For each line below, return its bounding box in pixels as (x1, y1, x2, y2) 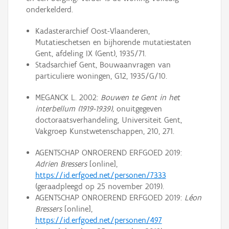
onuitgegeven (113, 104, 162, 114)
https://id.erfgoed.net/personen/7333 (35, 170, 166, 180)
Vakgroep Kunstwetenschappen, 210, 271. (35, 126, 174, 136)
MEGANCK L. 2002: (35, 93, 101, 103)
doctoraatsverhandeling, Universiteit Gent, (35, 115, 182, 125)
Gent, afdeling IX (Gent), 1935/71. (35, 49, 146, 59)
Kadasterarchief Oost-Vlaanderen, (35, 26, 150, 36)
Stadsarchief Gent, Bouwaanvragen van (35, 60, 171, 70)
